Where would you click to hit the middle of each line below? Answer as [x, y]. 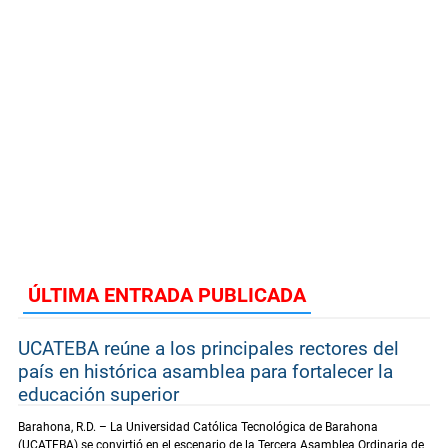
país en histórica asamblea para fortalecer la [205, 371]
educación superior [98, 394]
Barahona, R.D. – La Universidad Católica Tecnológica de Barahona [198, 426]
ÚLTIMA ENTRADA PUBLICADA [167, 294]
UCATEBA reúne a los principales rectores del [208, 348]
